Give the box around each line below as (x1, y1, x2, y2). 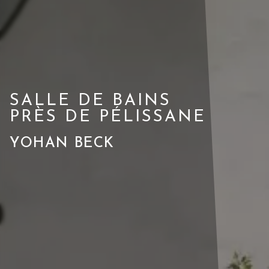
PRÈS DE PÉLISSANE (10, 109, 206, 125)
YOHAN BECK (10, 136, 115, 151)
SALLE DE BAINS (10, 92, 171, 109)
